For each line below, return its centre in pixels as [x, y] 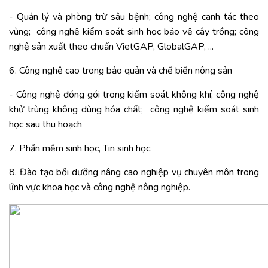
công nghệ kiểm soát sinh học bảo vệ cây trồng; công [148, 32]
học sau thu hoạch [45, 124]
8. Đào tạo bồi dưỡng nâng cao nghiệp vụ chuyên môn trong [134, 172]
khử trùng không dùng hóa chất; [76, 109]
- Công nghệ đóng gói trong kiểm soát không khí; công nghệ [134, 95]
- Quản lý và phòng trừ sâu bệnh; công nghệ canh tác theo [134, 17]
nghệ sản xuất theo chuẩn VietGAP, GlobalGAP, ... [111, 47]
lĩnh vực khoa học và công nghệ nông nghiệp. [100, 187]
